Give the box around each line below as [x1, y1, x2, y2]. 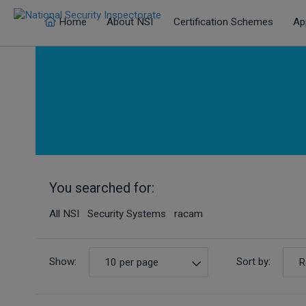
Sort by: [236, 255, 270, 268]
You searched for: [49, 180, 154, 197]
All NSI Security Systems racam [49, 208, 203, 221]
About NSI [107, 16, 154, 28]
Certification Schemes [173, 16, 273, 28]
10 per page [104, 255, 158, 268]
